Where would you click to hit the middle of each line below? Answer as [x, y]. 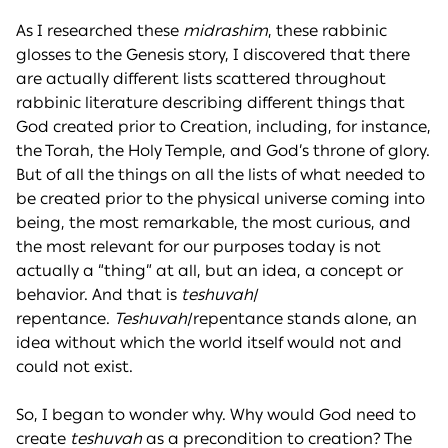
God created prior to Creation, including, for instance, [223, 127]
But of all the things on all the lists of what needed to [220, 175]
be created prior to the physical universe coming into [220, 199]
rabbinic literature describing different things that [210, 103]
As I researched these [99, 31]
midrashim [225, 31]
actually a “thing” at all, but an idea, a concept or [209, 271]
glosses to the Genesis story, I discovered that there [213, 55]
